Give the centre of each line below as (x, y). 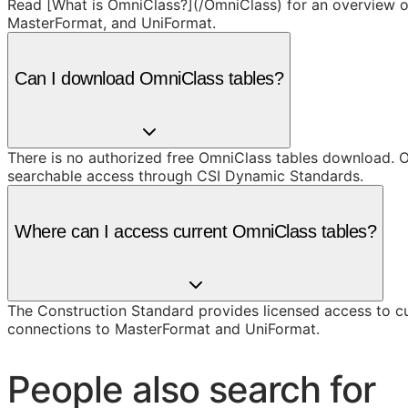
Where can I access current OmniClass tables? (195, 231)
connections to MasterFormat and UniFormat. (163, 328)
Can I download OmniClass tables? (149, 78)
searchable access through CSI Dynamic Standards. (185, 176)
